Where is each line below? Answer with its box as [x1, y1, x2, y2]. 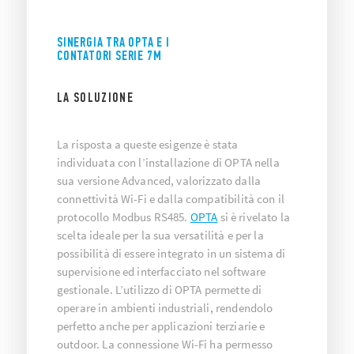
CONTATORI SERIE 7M [57, 47, 162, 63]
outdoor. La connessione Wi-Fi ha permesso [57, 337, 273, 352]
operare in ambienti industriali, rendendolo [57, 300, 273, 315]
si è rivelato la [217, 209, 290, 224]
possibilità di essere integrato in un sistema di [57, 246, 286, 261]
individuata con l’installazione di [57, 155, 225, 170]
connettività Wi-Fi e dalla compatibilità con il [57, 191, 285, 206]
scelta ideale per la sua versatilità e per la [57, 228, 264, 243]
